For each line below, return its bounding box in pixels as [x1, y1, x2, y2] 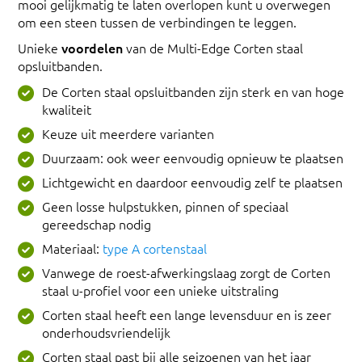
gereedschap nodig [42, 215, 151, 234]
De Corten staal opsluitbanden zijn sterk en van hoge [42, 82, 344, 101]
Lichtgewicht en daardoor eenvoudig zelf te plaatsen [42, 173, 343, 192]
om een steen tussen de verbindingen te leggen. [18, 13, 297, 32]
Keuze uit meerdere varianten [42, 124, 214, 143]
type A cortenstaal [103, 239, 207, 258]
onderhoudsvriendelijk [42, 323, 170, 342]
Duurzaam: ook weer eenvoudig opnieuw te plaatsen [42, 149, 343, 167]
